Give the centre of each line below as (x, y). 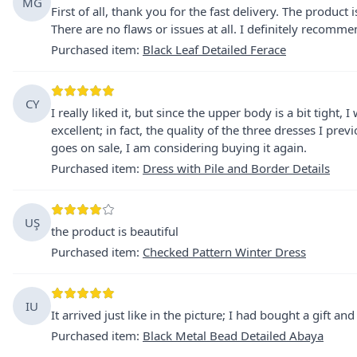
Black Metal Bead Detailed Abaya (233, 335)
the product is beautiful (115, 231)
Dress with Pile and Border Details (236, 168)
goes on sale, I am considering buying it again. (179, 147)
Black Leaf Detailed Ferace (214, 49)
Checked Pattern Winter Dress (224, 252)
